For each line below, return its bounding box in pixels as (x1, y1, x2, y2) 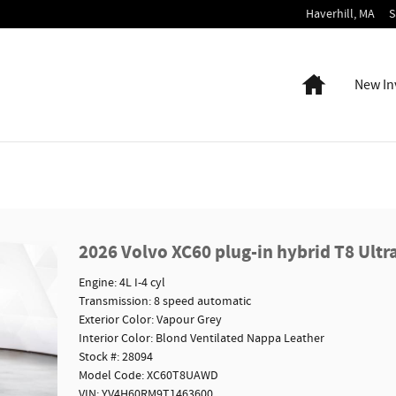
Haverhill (306, 6, 354, 22)
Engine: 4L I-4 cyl (78, 274, 165, 291)
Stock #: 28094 (78, 348, 153, 365)
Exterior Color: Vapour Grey (78, 311, 222, 328)
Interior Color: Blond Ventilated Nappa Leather (78, 330, 324, 346)
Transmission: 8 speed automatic (78, 293, 251, 309)
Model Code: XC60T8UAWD (78, 367, 218, 384)
